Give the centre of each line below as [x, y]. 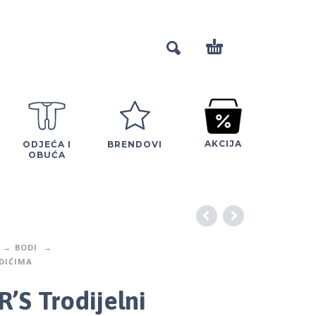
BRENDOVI [135, 144]
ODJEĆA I [47, 144]
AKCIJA [223, 143]
